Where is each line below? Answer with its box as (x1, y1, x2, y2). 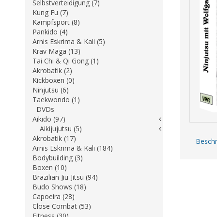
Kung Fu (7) (32, 8, 68, 17)
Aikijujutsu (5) (40, 124, 82, 133)
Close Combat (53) (32, 201, 91, 211)
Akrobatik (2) (32, 66, 72, 75)
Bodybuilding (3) (32, 153, 83, 162)
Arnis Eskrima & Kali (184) (32, 143, 113, 153)
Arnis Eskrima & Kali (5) (32, 37, 105, 46)
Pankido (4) (32, 27, 68, 36)
